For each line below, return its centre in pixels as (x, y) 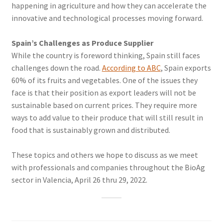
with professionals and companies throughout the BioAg (108, 167)
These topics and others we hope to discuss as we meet (105, 155)
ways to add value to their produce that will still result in (107, 117)
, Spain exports (186, 68)
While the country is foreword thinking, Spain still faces (106, 55)
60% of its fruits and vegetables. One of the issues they (104, 80)
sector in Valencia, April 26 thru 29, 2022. (79, 180)
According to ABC (131, 68)
